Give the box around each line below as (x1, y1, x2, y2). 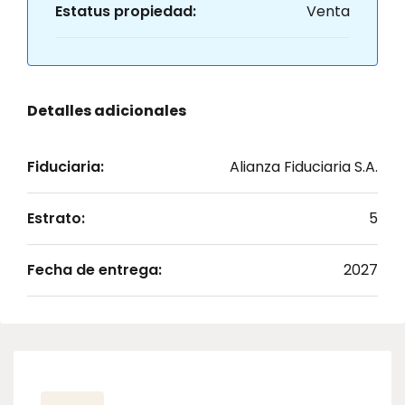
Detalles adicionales (27, 100, 186, 121)
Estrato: (27, 208, 85, 229)
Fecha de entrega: (27, 259, 162, 280)
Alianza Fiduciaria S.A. (230, 156, 378, 177)
